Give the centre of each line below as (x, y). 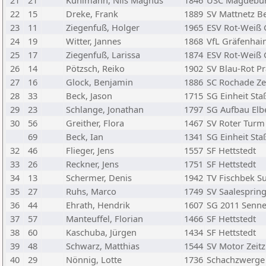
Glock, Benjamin (99, 82)
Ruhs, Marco (91, 191)
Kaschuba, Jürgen (101, 232)
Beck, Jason (89, 96)
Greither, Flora (95, 123)
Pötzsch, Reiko (95, 68)
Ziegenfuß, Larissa (103, 55)
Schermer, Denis (99, 178)
